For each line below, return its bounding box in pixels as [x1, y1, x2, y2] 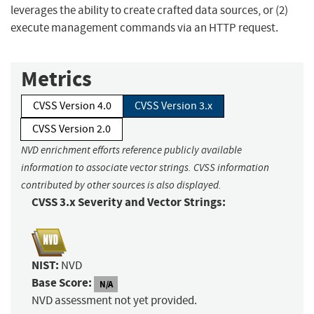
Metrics [21, 64, 92, 94]
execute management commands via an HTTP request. [11, 20, 278, 36]
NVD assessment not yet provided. [32, 293, 197, 308]
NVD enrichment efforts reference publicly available [21, 144, 242, 157]
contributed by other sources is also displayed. [21, 179, 221, 192]
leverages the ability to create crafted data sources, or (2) [11, 3, 288, 18]
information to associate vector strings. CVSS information [21, 161, 269, 175]
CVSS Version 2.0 [32, 122, 111, 137]
